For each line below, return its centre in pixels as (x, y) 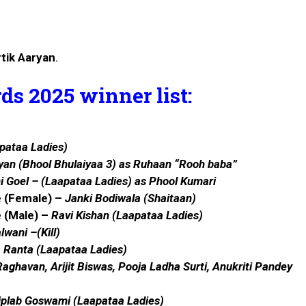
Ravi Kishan (80, 215)
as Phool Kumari (174, 181)
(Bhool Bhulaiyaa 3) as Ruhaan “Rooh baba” (126, 164)
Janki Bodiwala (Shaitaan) (130, 198)
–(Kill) (44, 233)
